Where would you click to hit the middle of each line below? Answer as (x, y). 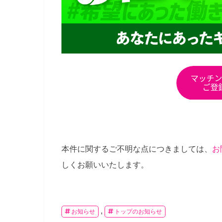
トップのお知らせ (139, 212)
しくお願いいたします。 (105, 165)
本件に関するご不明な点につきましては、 (137, 149)
